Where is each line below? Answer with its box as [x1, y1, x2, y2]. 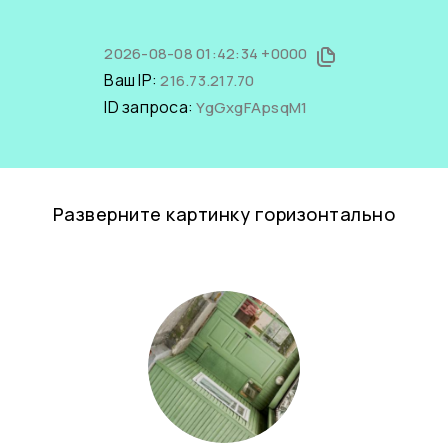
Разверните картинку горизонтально [52, 202, 396, 226]
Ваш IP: [104, 69, 161, 91]
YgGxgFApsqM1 [196, 97, 308, 118]
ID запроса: [104, 96, 197, 118]
